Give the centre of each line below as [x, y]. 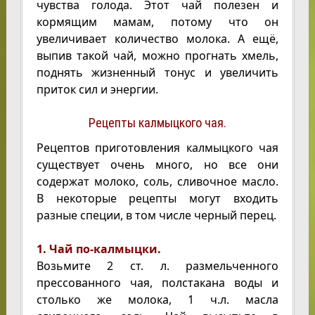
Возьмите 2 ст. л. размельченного [157, 266]
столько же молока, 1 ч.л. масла [157, 300]
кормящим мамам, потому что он [157, 22]
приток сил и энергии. [97, 89]
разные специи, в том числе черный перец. [156, 215]
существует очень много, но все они [157, 165]
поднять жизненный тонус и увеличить [157, 72]
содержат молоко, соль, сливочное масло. [157, 181]
